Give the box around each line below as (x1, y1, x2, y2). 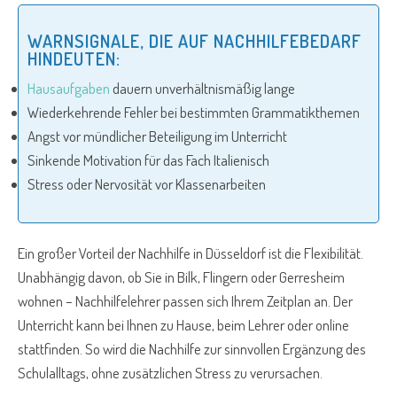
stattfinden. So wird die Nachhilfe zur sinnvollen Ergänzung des (18, 339, 366, 359)
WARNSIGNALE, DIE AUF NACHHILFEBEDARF (27, 29, 362, 53)
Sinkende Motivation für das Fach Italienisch (27, 151, 269, 170)
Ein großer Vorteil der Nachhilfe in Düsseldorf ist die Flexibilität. (18, 244, 363, 263)
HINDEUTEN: (27, 47, 121, 71)
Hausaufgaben (27, 79, 110, 98)
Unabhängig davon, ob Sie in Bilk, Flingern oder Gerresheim (18, 268, 345, 287)
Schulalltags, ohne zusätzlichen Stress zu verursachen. (18, 363, 323, 383)
